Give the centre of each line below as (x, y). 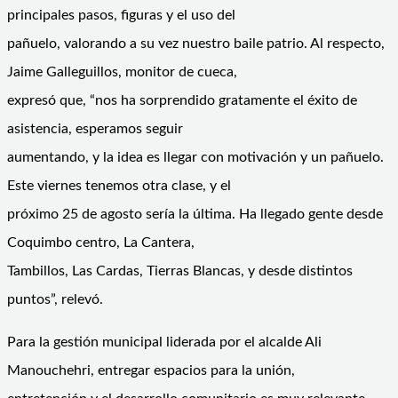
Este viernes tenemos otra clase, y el (119, 185)
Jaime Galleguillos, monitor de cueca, (122, 72)
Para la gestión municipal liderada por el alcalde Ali (164, 342)
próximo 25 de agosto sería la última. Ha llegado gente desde (195, 214)
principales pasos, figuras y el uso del (121, 15)
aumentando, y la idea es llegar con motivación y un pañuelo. (195, 157)
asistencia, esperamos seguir (95, 128)
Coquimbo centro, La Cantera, (101, 242)
